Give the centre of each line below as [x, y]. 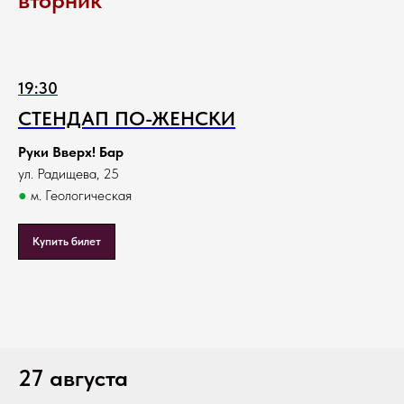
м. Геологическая [79, 196]
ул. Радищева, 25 [69, 174]
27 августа [73, 378]
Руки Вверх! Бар [71, 152]
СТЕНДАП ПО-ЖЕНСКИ [127, 119]
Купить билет [67, 242]
